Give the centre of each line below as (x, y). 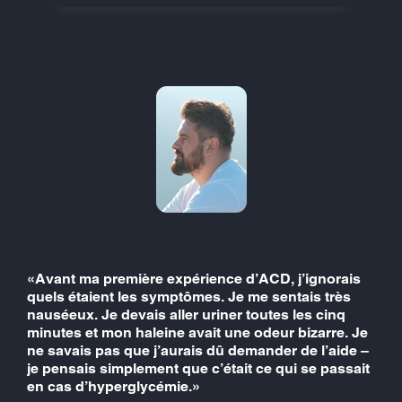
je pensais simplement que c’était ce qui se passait (198, 368)
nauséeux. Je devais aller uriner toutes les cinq (186, 314)
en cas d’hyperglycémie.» (114, 386)
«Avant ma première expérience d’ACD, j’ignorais (194, 278)
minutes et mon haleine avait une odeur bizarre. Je (197, 332)
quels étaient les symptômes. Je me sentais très (189, 296)
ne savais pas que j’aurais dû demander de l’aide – (198, 350)
